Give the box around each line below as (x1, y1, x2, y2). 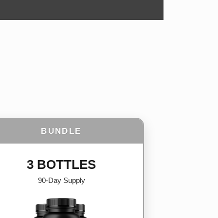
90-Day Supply (37, 176, 85, 185)
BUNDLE (41, 127, 82, 136)
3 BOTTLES (27, 157, 96, 172)
